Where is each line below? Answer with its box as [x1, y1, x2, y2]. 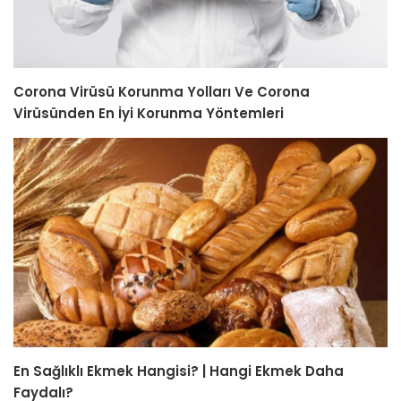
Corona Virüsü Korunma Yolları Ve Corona [13, 82, 310, 102]
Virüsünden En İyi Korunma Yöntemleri [13, 104, 284, 124]
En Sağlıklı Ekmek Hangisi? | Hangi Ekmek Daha [13, 361, 344, 380]
